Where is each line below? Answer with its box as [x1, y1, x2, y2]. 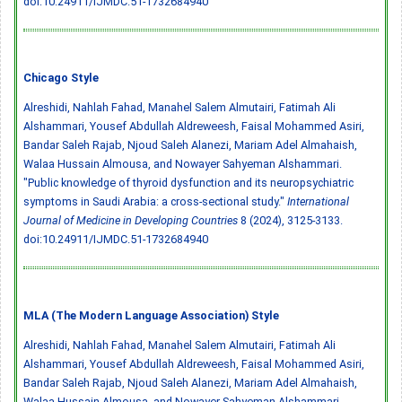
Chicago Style [23, 70, 99, 84]
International [287, 194, 349, 208]
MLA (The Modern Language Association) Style [23, 308, 279, 322]
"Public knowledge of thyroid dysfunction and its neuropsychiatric [23, 175, 354, 189]
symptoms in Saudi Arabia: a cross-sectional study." [23, 194, 287, 208]
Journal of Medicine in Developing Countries [23, 213, 238, 227]
